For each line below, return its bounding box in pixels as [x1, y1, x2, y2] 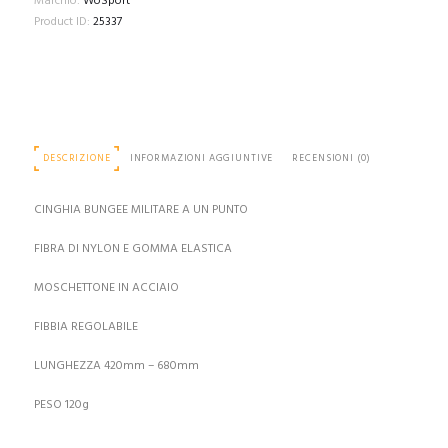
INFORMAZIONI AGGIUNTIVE [129, 150, 274, 166]
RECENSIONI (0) [292, 150, 371, 166]
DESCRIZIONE [43, 150, 111, 166]
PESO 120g [33, 394, 89, 415]
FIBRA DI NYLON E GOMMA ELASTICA [33, 238, 232, 259]
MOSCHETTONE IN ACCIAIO [33, 277, 179, 298]
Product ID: [33, 12, 93, 33]
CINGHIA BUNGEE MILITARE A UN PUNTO [33, 199, 248, 220]
